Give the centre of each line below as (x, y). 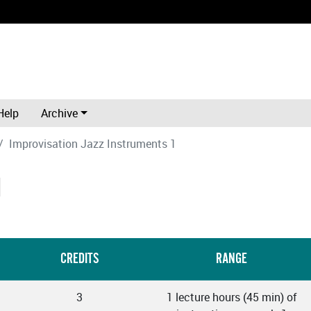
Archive (59, 114)
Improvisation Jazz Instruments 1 (93, 144)
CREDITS (79, 259)
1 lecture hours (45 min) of (232, 297)
